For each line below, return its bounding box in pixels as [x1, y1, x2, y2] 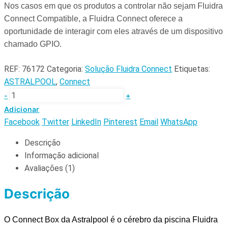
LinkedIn [71, 117, 101, 127]
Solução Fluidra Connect [85, 64, 172, 74]
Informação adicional [24, 150, 99, 160]
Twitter [42, 117, 69, 127]
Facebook [4, 117, 40, 127]
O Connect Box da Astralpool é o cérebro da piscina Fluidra [4, 215, 218, 224]
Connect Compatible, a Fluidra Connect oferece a [4, 14, 183, 23]
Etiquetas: [174, 64, 210, 74]
